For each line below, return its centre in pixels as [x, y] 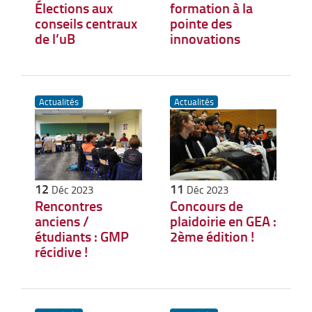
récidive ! [61, 251]
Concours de [206, 205]
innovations [205, 38]
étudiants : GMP [82, 236]
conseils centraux [86, 23]
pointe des [201, 23]
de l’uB [55, 38]
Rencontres [69, 205]
